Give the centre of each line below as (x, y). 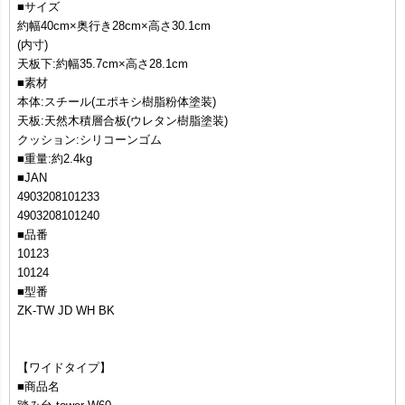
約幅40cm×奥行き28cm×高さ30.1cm (114, 25)
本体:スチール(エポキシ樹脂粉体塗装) (117, 101)
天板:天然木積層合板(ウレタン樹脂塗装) (122, 120)
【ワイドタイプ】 (64, 367)
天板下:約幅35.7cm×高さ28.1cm (103, 63)
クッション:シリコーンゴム (89, 139)
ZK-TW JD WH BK (66, 310)
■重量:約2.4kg (55, 158)
